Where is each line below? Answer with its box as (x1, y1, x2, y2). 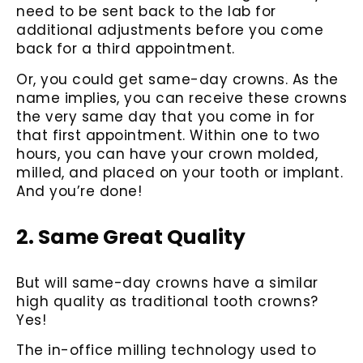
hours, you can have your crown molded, (16, 143, 318, 164)
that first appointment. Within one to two (16, 125, 320, 145)
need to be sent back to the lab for (16, 2, 276, 22)
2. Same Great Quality (16, 222, 246, 251)
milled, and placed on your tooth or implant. (16, 162, 343, 182)
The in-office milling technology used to (16, 340, 316, 361)
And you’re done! (16, 181, 142, 201)
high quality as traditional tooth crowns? (16, 291, 318, 311)
